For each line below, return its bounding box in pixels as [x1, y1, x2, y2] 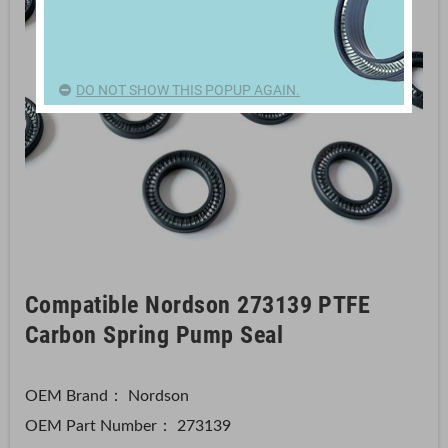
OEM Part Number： [25, 418, 177, 434]
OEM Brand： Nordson [25, 388, 189, 404]
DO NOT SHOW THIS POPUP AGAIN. [76, 81, 300, 98]
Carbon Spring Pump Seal [25, 321, 284, 349]
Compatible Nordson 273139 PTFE [25, 291, 371, 319]
